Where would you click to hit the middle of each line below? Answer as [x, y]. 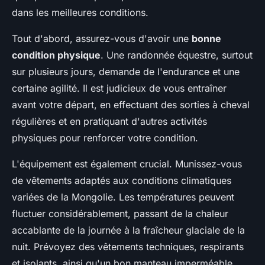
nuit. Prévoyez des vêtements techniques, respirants [128, 247]
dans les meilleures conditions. [80, 12]
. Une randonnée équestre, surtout [177, 55]
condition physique [56, 55]
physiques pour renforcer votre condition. [105, 138]
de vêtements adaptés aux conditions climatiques [122, 180]
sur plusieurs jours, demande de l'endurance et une [126, 72]
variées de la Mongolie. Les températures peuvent [123, 197]
